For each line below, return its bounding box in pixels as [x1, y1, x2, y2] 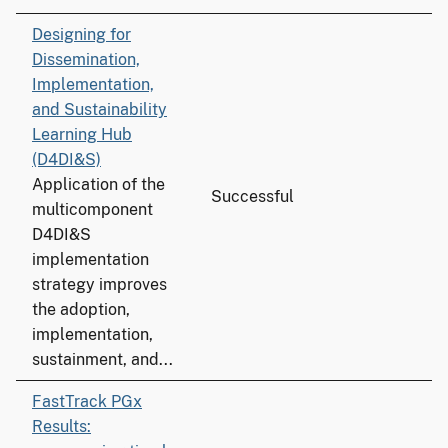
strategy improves [32, 275, 167, 294]
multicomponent [32, 200, 153, 219]
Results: [32, 417, 91, 436]
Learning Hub [32, 125, 132, 144]
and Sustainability [32, 100, 167, 119]
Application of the [32, 175, 165, 194]
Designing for [32, 25, 131, 44]
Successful [211, 187, 294, 206]
